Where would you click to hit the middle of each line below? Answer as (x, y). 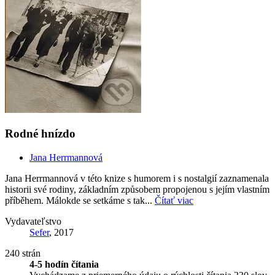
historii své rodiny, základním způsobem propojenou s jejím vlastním (137, 189)
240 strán (23, 253)
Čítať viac (174, 200)
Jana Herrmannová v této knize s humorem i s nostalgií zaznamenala (137, 178)
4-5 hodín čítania (64, 264)
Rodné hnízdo (40, 134)
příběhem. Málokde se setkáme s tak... (80, 200)
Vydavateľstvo (33, 221)
